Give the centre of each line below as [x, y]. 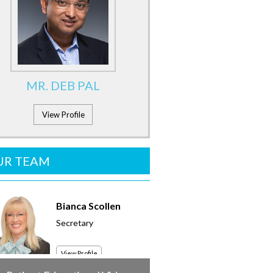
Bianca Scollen [88, 206]
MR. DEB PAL [63, 85]
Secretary [75, 223]
